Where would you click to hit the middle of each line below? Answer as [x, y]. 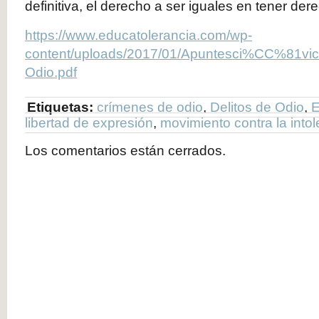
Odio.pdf [51, 72]
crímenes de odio [150, 107]
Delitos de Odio [257, 107]
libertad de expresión [89, 122]
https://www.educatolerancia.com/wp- [138, 35]
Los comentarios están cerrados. [125, 150]
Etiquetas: [60, 107]
